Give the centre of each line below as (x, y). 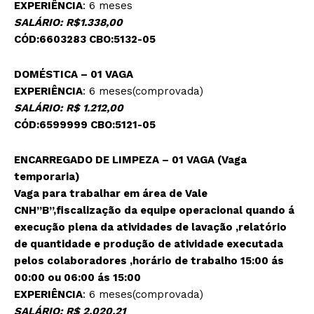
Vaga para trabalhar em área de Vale (111, 194)
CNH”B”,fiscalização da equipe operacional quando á (154, 211)
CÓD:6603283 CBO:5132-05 (85, 40)
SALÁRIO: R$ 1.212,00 (69, 108)
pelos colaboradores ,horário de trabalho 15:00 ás (149, 261)
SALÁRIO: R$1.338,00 (68, 23)
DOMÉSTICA (47, 75)
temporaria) (48, 177)
